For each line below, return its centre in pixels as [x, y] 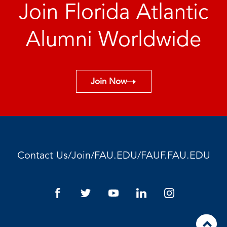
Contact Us [42, 156]
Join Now [109, 82]
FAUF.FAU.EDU [175, 156]
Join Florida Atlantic [113, 13]
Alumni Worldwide [113, 41]
